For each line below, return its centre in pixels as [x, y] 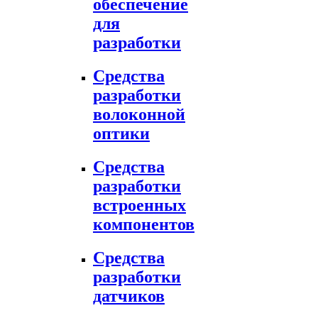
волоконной [139, 114]
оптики [121, 133]
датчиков [129, 296]
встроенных [139, 205]
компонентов [144, 224]
